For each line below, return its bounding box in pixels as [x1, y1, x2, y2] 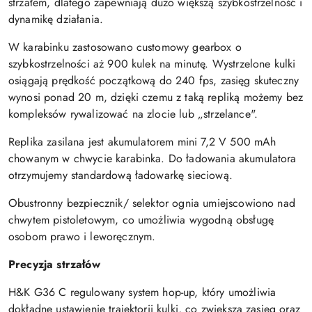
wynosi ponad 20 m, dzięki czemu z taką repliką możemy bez [8, 89, 304, 106]
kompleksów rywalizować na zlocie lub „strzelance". [8, 106, 258, 123]
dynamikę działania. [8, 11, 104, 28]
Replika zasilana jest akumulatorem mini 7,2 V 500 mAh [8, 134, 276, 150]
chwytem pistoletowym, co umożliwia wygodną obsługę [8, 212, 274, 228]
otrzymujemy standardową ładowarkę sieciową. [8, 167, 233, 184]
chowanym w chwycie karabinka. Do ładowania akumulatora [8, 150, 297, 167]
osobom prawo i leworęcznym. [8, 228, 156, 245]
